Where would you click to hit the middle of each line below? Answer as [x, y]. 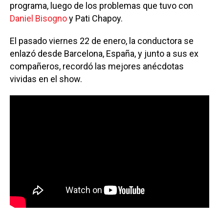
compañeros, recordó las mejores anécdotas [97, 66]
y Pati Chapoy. [95, 18]
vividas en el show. [46, 79]
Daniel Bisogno [38, 18]
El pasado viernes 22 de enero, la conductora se [102, 41]
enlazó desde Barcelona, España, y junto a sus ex [104, 53]
